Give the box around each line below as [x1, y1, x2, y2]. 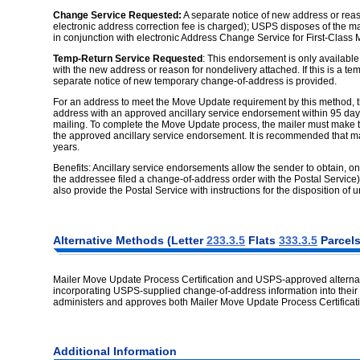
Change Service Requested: [53, 9, 182, 21]
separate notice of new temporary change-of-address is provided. [53, 75, 337, 87]
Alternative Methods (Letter [53, 233, 207, 247]
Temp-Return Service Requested [53, 52, 202, 64]
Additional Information [53, 345, 177, 358]
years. [53, 141, 80, 153]
